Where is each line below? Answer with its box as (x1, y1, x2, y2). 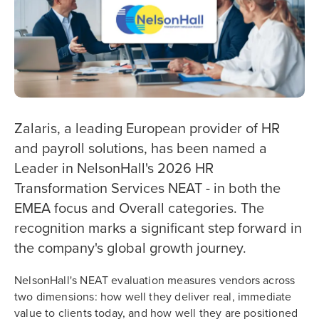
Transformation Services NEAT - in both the (14, 179, 281, 197)
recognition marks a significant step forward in (14, 219, 302, 237)
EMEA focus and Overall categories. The (14, 199, 264, 217)
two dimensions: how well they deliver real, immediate (14, 289, 292, 304)
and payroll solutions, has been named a (14, 140, 267, 157)
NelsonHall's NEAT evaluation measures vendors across (14, 273, 296, 288)
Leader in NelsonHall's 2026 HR (14, 159, 214, 177)
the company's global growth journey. (14, 239, 246, 257)
